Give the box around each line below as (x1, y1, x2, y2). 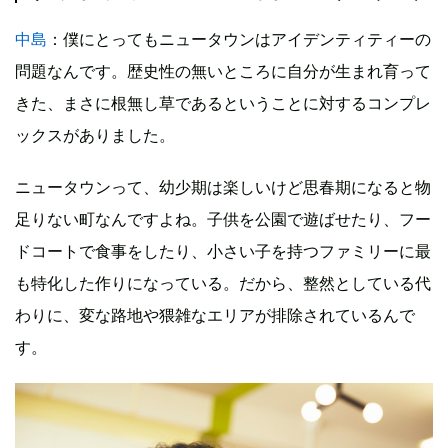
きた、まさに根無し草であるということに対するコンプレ (15, 92, 431, 113)
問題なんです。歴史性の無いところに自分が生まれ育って (15, 60, 431, 81)
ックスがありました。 (15, 124, 175, 145)
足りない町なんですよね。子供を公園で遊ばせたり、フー (15, 208, 431, 229)
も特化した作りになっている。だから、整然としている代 (15, 272, 431, 293)
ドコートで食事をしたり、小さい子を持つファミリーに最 (15, 240, 431, 261)
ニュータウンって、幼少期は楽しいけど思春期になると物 (15, 176, 431, 197)
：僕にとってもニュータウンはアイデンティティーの (47, 28, 431, 49)
